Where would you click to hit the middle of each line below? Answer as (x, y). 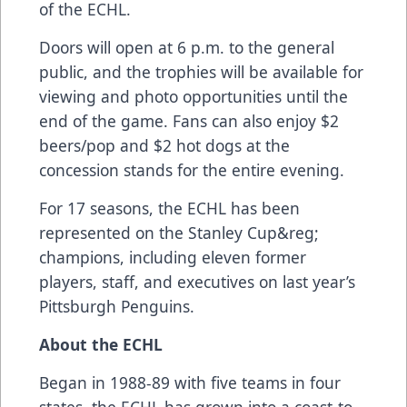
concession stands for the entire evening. (192, 170)
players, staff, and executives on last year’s (197, 282)
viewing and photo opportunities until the (194, 97)
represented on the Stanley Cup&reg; (179, 233)
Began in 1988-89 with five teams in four (190, 383)
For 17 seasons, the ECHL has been (169, 208)
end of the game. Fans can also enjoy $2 (189, 121)
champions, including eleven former (173, 258)
